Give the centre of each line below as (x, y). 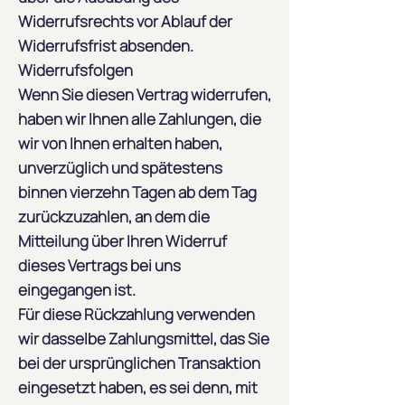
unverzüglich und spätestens (120, 168)
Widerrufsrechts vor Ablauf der (125, 21)
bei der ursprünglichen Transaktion (139, 363)
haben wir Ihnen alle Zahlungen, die (140, 119)
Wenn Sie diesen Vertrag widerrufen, (145, 94)
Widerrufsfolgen (75, 70)
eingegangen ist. (77, 290)
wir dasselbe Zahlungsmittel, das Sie (144, 339)
